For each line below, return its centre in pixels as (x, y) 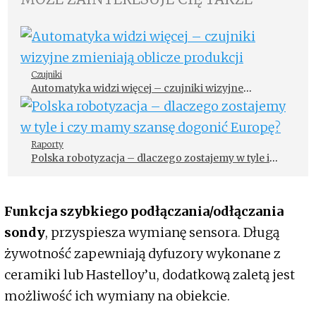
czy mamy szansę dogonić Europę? (116, 173)
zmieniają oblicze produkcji (99, 103)
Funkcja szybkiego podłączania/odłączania (144, 212)
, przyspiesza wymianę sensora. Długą (162, 233)
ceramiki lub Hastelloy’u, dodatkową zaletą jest (150, 275)
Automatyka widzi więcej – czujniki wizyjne (137, 89)
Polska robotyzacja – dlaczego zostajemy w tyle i (150, 158)
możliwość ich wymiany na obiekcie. (119, 296)
